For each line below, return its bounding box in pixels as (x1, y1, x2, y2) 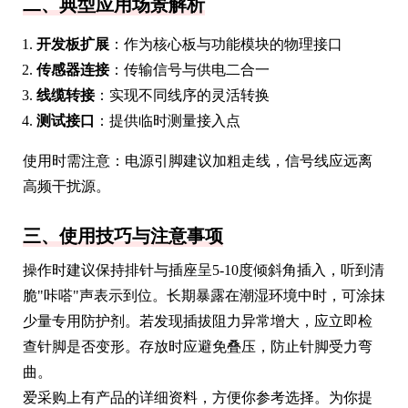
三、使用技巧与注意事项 (23, 225, 223, 246)
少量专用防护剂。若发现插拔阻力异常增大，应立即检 (23, 312, 372, 329)
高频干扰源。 (23, 178, 110, 194)
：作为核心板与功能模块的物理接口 (109, 36, 342, 52)
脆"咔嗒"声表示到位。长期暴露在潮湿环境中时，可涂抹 (23, 287, 385, 303)
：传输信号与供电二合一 (109, 61, 270, 77)
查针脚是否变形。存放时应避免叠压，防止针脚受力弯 (23, 338, 372, 354)
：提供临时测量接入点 (95, 112, 240, 128)
